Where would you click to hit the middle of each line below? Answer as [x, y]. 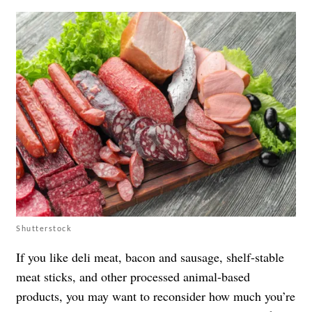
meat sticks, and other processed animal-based [133, 276]
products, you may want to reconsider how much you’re [156, 296]
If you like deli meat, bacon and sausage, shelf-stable [150, 257]
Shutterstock [44, 228]
